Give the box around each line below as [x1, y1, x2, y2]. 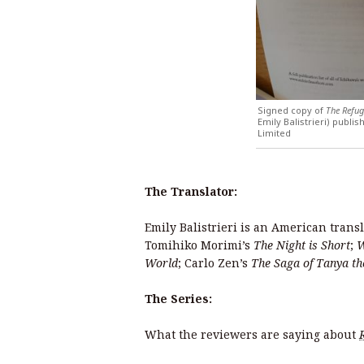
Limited [258, 126, 292, 139]
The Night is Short [253, 236, 350, 253]
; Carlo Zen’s [178, 254, 251, 271]
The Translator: [145, 183, 237, 199]
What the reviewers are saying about [145, 326, 359, 342]
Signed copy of [258, 103, 324, 116]
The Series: [145, 290, 212, 306]
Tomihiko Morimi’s [145, 236, 253, 253]
